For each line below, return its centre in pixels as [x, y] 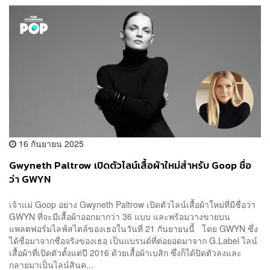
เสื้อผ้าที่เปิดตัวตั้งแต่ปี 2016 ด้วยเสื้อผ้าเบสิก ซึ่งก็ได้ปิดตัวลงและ [125, 252]
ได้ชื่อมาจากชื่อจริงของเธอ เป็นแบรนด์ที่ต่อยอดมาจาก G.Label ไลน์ [133, 240]
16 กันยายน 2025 [50, 144]
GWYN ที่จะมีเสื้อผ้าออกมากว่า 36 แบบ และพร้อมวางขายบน [120, 216]
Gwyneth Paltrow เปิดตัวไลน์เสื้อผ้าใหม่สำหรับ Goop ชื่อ [130, 166]
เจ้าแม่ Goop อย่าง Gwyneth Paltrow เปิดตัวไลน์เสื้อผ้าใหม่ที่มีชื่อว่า [132, 204]
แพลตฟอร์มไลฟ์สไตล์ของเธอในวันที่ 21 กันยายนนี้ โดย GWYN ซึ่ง [133, 228]
